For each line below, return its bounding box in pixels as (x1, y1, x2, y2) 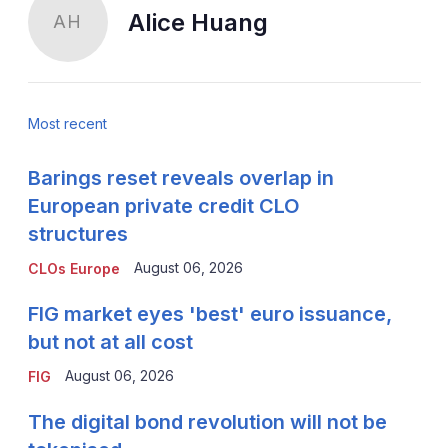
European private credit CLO (27, 193, 300, 218)
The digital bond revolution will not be (27, 409, 387, 434)
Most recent (27, 114, 107, 132)
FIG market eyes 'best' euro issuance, (27, 301, 392, 326)
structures (27, 221, 128, 246)
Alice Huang (127, 7, 268, 37)
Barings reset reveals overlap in (27, 165, 334, 190)
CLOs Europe (27, 259, 120, 277)
